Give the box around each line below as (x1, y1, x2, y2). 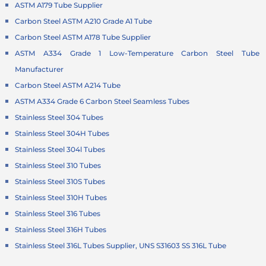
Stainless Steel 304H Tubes (15, 129, 110, 138)
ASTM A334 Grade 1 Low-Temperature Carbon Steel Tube (15, 49, 259, 58)
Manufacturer (15, 65, 64, 74)
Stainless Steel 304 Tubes (15, 113, 104, 122)
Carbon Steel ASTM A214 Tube (15, 81, 121, 90)
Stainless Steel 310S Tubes (15, 177, 106, 186)
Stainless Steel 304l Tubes (15, 145, 106, 154)
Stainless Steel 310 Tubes (15, 161, 102, 170)
